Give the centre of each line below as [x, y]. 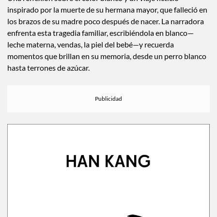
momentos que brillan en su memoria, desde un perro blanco [107, 56]
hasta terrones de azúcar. [48, 67]
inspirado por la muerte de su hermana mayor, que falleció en [107, 9]
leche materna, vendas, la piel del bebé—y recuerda [91, 44]
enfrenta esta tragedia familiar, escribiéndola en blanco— [101, 32]
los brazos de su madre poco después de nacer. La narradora [106, 21]
